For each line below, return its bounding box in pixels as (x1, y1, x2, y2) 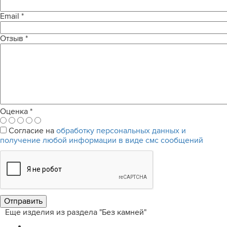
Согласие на (9, 126, 56, 136)
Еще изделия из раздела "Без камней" (5, 207, 146, 217)
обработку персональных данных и (56, 126, 186, 136)
